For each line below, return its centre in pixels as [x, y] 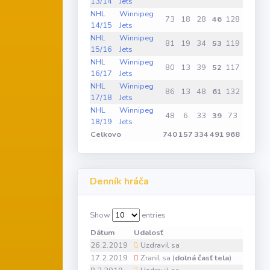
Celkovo [106, 134]
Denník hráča [119, 181]
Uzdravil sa [159, 245]
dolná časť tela [202, 258]
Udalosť [149, 232]
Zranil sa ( [157, 258]
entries [153, 215]
